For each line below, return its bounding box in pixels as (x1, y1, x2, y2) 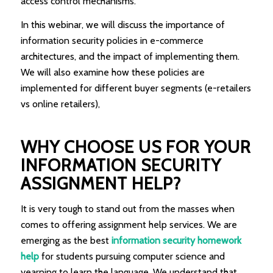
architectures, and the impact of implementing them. (20, 51, 239, 63)
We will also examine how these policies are (20, 66, 205, 79)
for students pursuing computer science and (41, 250, 225, 262)
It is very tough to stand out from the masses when (20, 202, 235, 214)
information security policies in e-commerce (20, 35, 204, 47)
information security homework (111, 234, 241, 246)
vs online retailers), (20, 98, 100, 110)
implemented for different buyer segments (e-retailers (20, 82, 251, 94)
